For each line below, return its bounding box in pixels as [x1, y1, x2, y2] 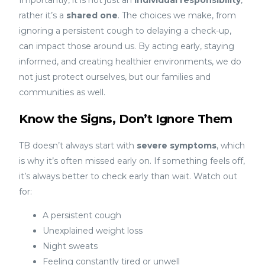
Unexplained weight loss [43, 225, 143, 236]
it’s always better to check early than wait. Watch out [19, 170, 238, 182]
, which [216, 140, 245, 151]
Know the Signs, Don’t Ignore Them [19, 111, 232, 126]
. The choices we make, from [118, 9, 237, 21]
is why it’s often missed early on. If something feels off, [19, 155, 245, 166]
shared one [66, 9, 118, 21]
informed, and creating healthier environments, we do [19, 56, 242, 67]
